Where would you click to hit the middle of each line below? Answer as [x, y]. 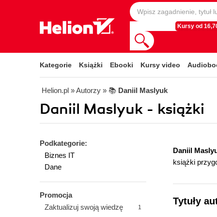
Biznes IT [60, 155]
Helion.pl [55, 90]
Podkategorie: [63, 143]
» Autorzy [86, 90]
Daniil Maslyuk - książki [122, 109]
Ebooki [122, 65]
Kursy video [160, 65]
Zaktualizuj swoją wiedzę [84, 207]
